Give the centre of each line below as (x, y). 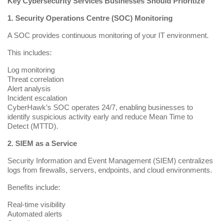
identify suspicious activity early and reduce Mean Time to (100, 117)
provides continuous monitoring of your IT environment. (119, 36)
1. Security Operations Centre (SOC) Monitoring (90, 18)
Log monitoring (31, 70)
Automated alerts (35, 214)
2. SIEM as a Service (42, 144)
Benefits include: (34, 187)
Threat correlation (36, 79)
